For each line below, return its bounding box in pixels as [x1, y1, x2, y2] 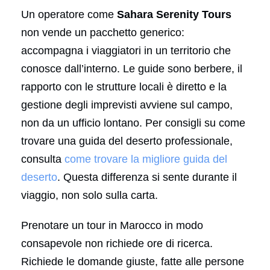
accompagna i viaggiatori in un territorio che [21, 44, 231, 57]
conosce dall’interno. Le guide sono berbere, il [21, 62, 242, 75]
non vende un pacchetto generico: [21, 26, 184, 39]
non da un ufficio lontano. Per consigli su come [21, 116, 245, 129]
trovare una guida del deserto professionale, [21, 134, 233, 147]
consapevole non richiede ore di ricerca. [21, 237, 213, 250]
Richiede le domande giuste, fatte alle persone [21, 255, 244, 268]
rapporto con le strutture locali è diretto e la [21, 80, 227, 93]
